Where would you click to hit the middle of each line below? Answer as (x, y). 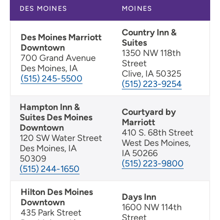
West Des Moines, (156, 143)
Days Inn (139, 197)
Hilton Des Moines (57, 192)
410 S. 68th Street (158, 133)
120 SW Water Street (61, 138)
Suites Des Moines (56, 118)
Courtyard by (149, 112)
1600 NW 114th (152, 207)
